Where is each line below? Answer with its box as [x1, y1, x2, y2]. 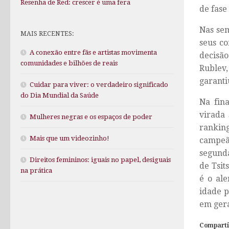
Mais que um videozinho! [30, 134, 109, 143]
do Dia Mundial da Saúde [20, 91, 99, 100]
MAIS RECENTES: [20, 30, 74, 38]
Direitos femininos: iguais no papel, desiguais [30, 156, 171, 164]
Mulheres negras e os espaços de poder [30, 113, 152, 121]
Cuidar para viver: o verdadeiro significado [30, 81, 168, 89]
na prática [20, 167, 52, 175]
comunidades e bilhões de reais [20, 59, 118, 67]
